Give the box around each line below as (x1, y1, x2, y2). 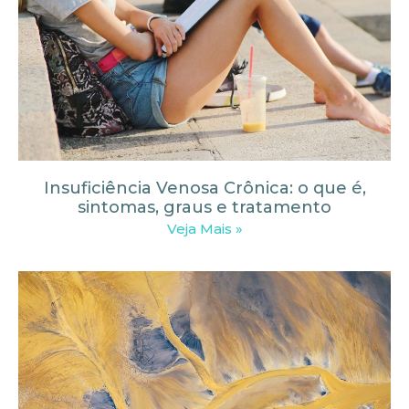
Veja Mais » (166, 219, 243, 237)
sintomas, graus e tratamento (78, 196, 331, 217)
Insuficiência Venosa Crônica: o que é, (43, 177, 366, 198)
